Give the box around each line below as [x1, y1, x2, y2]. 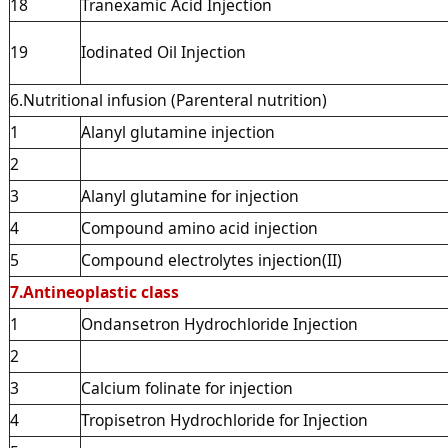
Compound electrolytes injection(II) [80, 248, 342, 271]
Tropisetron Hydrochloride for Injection [80, 408, 368, 431]
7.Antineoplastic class [9, 280, 179, 303]
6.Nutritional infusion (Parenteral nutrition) [9, 88, 327, 111]
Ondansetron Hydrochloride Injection [80, 312, 358, 335]
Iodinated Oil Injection [80, 40, 246, 63]
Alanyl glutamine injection [80, 120, 275, 143]
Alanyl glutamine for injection [80, 184, 299, 207]
